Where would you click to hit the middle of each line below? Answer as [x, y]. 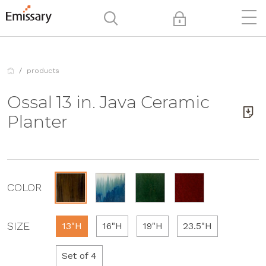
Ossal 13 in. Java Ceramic [108, 102]
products [43, 70]
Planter [37, 121]
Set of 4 [79, 255]
